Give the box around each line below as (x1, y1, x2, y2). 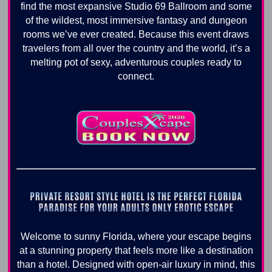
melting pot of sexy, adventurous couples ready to (30, 56, 242, 67)
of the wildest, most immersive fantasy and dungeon (25, 15, 247, 25)
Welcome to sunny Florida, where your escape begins (21, 231, 251, 242)
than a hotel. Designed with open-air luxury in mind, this (17, 259, 255, 270)
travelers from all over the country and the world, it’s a (22, 42, 250, 53)
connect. (118, 70, 154, 81)
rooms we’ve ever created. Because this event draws (23, 29, 249, 39)
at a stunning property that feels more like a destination (19, 245, 253, 256)
